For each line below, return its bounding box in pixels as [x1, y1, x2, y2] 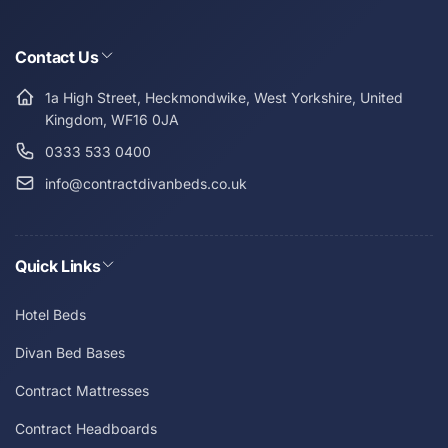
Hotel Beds [15, 306, 86, 323]
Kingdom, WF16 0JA [45, 111, 179, 128]
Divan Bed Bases [15, 344, 125, 361]
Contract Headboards [15, 420, 157, 437]
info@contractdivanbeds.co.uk [45, 175, 247, 192]
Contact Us [15, 47, 99, 67]
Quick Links [15, 256, 101, 276]
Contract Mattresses [15, 382, 149, 399]
